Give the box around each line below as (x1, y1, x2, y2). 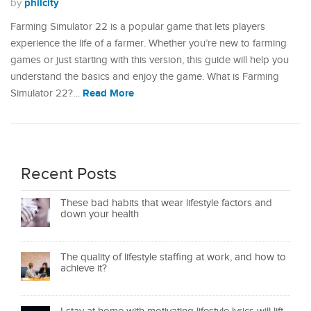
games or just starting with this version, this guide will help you (10, 54, 289, 67)
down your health (60, 208, 139, 221)
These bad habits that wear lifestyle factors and (60, 197, 272, 210)
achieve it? (60, 262, 107, 275)
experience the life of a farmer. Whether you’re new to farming (10, 37, 287, 50)
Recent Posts (21, 165, 117, 185)
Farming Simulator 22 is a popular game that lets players (10, 21, 265, 33)
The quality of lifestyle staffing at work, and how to (60, 251, 286, 264)
